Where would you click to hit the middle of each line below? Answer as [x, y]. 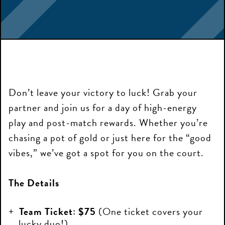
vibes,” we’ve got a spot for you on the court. [106, 153]
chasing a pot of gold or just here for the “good [110, 138]
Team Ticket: [47, 211]
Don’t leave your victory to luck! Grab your [103, 92]
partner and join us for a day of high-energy [103, 107]
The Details [34, 183]
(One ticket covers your [149, 211]
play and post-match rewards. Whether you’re [108, 123]
